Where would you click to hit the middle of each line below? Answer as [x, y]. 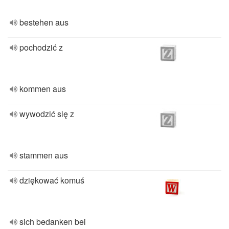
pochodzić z [41, 47]
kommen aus [43, 89]
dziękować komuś [52, 180]
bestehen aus [44, 22]
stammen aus [44, 155]
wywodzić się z [47, 114]
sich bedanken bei [53, 222]
